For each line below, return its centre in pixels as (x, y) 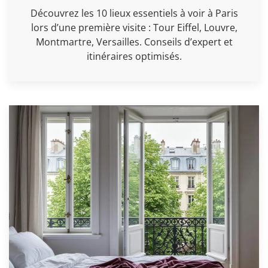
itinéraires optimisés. (134, 56)
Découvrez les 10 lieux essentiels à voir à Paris (134, 13)
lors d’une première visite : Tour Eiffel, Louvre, (134, 27)
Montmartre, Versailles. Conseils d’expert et (134, 42)
